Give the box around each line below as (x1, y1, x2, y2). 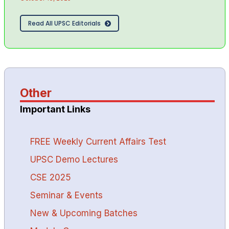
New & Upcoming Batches (30, 208, 138, 218)
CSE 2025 (30, 172, 71, 182)
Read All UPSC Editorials (28, 18, 101, 28)
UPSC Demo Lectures (30, 154, 118, 165)
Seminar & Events (30, 190, 103, 200)
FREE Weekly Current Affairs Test (30, 136, 166, 147)
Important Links (19, 103, 90, 114)
